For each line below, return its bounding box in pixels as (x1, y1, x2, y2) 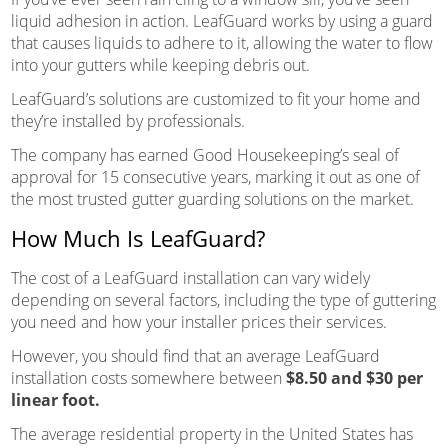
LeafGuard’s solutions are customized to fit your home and (10, 87, 421, 110)
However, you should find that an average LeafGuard (10, 344, 380, 367)
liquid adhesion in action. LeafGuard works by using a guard (10, 9, 433, 32)
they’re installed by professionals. (10, 109, 245, 132)
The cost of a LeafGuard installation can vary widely (10, 266, 370, 289)
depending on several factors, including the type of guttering (10, 288, 436, 311)
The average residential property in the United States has (10, 422, 413, 445)
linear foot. (10, 388, 100, 411)
